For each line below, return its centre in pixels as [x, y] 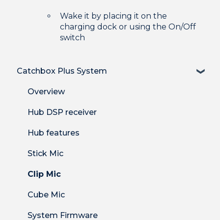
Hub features [54, 133]
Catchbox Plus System [62, 71]
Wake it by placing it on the [113, 16]
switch [72, 37]
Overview [46, 91]
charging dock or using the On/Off [128, 27]
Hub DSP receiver [62, 112]
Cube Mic [46, 194]
